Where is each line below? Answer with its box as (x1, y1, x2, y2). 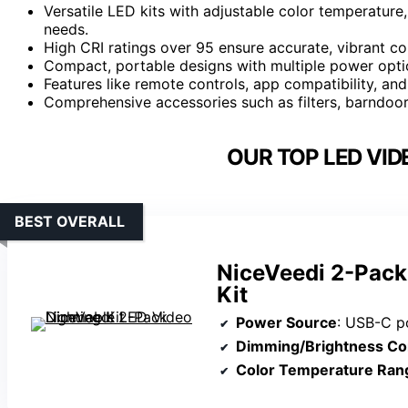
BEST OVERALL (15, 211, 125, 230)
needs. (44, 19, 88, 38)
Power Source (236, 312, 337, 331)
